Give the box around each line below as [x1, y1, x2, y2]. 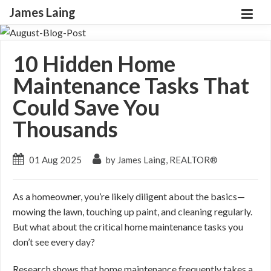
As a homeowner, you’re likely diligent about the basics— [13, 191, 245, 202]
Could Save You [13, 94, 160, 120]
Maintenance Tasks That [13, 72, 249, 99]
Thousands [13, 116, 118, 142]
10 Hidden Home [13, 50, 175, 77]
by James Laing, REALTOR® [104, 154, 218, 165]
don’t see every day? [13, 236, 95, 247]
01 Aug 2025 [29, 154, 82, 165]
